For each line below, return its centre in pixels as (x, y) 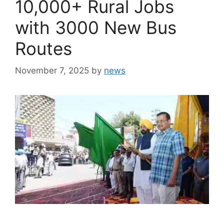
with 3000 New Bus (96, 27)
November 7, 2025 (52, 70)
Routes (43, 48)
